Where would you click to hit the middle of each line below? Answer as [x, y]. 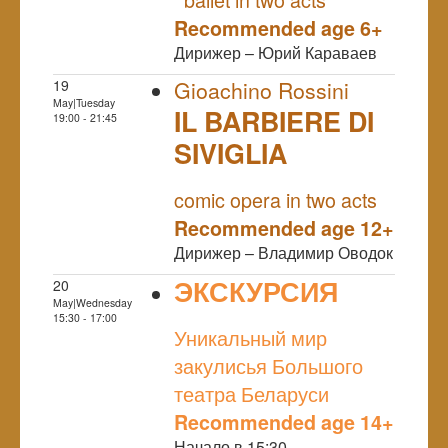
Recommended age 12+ [284, 227]
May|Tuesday [84, 102]
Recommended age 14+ [284, 421]
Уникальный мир [250, 337]
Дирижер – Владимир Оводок [283, 252]
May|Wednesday [92, 302]
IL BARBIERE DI [274, 120]
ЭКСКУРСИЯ [256, 290]
